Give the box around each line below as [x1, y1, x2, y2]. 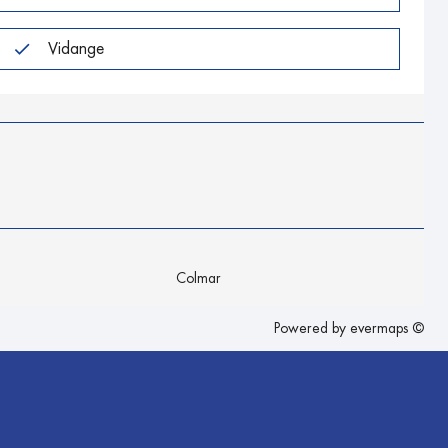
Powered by [274, 321, 350, 335]
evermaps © [350, 321, 424, 335]
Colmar [176, 271, 221, 285]
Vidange [47, 40, 104, 57]
